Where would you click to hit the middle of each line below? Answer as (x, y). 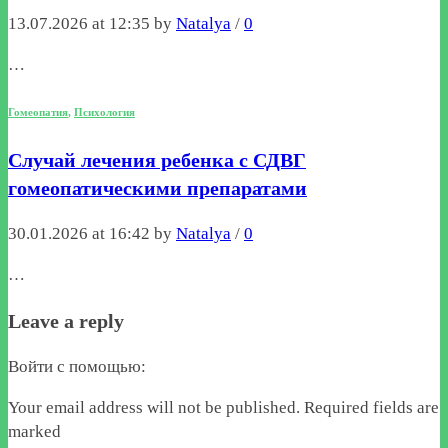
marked (34, 431)
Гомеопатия (38, 111)
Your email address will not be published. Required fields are (223, 407)
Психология (104, 111)
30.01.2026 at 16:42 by (92, 234)
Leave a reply (66, 321)
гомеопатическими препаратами (157, 188)
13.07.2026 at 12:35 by (92, 24)
